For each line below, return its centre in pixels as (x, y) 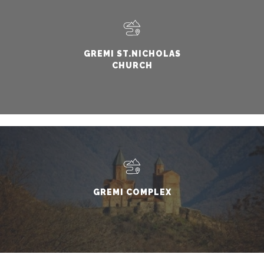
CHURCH (132, 65)
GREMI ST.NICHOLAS (132, 53)
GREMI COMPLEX (132, 192)
